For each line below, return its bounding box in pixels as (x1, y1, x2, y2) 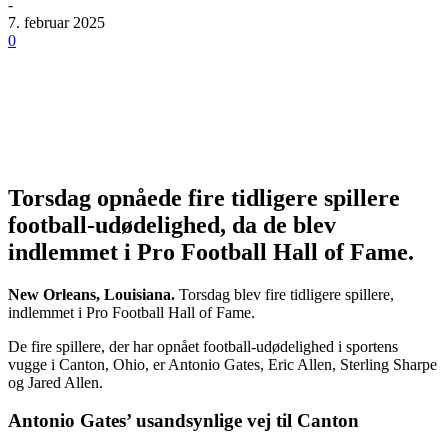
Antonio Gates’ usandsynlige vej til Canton (8, 410, 364, 432)
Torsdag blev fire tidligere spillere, (175, 285, 394, 303)
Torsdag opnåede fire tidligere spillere (8, 184, 400, 211)
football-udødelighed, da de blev (8, 211, 336, 238)
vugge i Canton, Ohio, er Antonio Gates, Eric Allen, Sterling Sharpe (8, 355, 437, 373)
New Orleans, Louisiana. (8, 285, 175, 303)
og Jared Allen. (8, 373, 107, 391)
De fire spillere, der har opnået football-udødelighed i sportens (8, 337, 398, 355)
